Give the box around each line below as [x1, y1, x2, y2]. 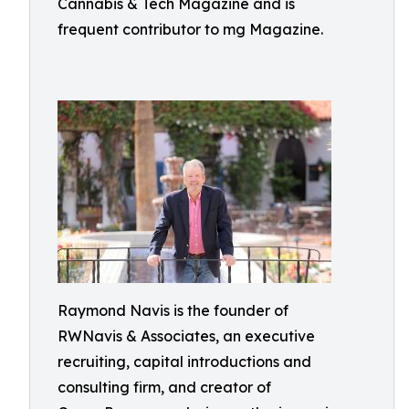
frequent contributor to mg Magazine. [58, 20, 323, 38]
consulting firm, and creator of [58, 378, 271, 396]
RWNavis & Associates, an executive [58, 327, 315, 345]
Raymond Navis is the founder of [58, 301, 288, 320]
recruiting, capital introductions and [58, 352, 311, 371]
